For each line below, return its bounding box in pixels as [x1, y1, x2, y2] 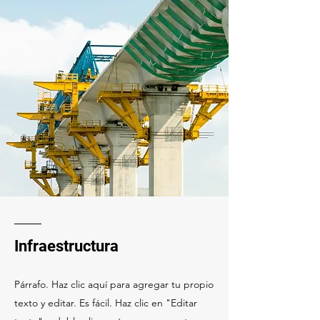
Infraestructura [14, 237, 119, 255]
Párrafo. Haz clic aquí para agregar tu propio [14, 278, 214, 291]
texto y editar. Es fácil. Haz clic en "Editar [14, 296, 197, 309]
